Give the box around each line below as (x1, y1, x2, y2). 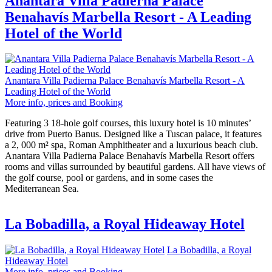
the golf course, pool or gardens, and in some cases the (5, 172, 213, 183)
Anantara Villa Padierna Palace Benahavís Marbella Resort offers (5, 151, 254, 161)
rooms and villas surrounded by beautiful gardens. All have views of (5, 161, 265, 172)
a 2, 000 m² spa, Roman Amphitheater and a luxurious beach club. (5, 140, 258, 151)
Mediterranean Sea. (5, 183, 79, 194)
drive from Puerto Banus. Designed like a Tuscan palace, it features (5, 129, 262, 140)
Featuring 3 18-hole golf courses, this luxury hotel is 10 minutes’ (5, 118, 251, 129)
